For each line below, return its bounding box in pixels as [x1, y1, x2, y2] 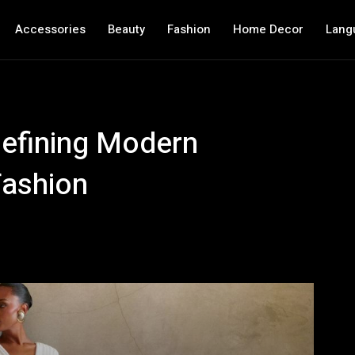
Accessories [14, 21, 86, 38]
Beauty [107, 21, 145, 38]
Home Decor [232, 21, 303, 38]
